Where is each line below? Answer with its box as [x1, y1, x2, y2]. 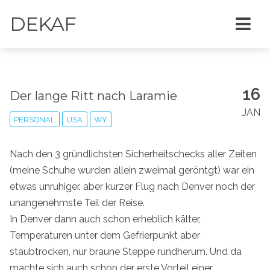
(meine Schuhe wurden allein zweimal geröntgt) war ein [10, 164, 254, 176]
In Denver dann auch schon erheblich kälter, [10, 213, 201, 225]
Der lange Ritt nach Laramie [10, 88, 177, 103]
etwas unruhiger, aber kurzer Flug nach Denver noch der [10, 180, 255, 192]
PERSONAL [14, 115, 55, 124]
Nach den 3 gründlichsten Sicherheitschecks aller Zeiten [10, 148, 257, 160]
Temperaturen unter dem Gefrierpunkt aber [10, 229, 200, 241]
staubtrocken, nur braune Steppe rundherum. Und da [10, 245, 242, 257]
